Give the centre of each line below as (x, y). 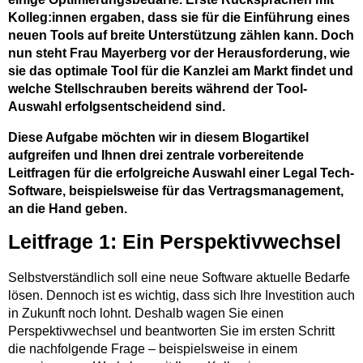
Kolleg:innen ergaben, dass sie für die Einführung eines (179, 17)
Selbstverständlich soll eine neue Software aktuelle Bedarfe (179, 277)
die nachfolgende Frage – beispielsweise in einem (153, 348)
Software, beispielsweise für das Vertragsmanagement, (176, 190)
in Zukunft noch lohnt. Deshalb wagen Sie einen (146, 312)
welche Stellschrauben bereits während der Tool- (158, 88)
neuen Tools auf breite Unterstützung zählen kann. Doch (181, 34)
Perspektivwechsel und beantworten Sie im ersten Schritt (171, 330)
